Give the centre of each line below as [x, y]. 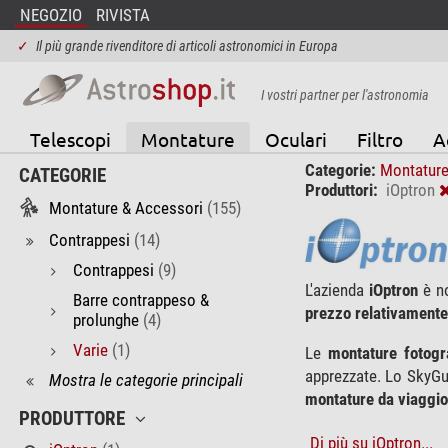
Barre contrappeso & [140, 299]
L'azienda [336, 289]
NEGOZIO [50, 15]
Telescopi [70, 138]
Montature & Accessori [125, 208]
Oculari [295, 138]
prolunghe [105, 319]
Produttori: [341, 189]
